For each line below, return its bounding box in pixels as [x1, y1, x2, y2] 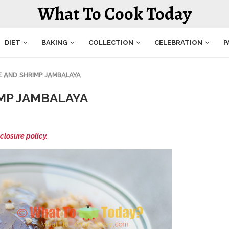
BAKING [41, 38, 67, 47]
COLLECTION [88, 38, 133, 47]
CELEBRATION [154, 38, 202, 47]
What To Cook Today [37, 2, 192, 26]
